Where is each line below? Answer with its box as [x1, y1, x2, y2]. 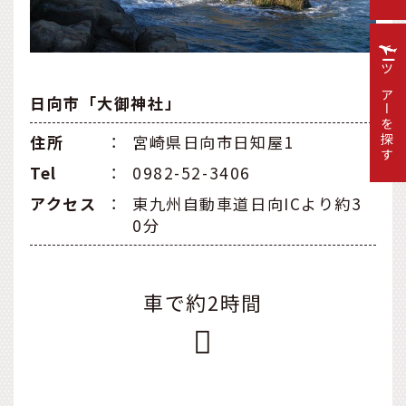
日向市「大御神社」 [30, 92, 182, 115]
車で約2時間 [143, 288, 263, 317]
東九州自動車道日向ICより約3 [132, 192, 362, 216]
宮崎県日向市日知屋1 [132, 130, 295, 154]
